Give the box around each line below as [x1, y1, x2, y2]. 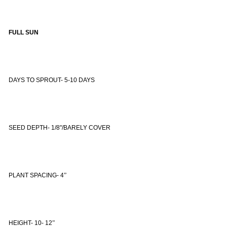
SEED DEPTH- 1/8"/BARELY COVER [9, 124, 110, 131]
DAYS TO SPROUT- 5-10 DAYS [9, 76, 95, 84]
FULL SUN [9, 28, 39, 36]
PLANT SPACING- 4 [9, 171, 64, 179]
